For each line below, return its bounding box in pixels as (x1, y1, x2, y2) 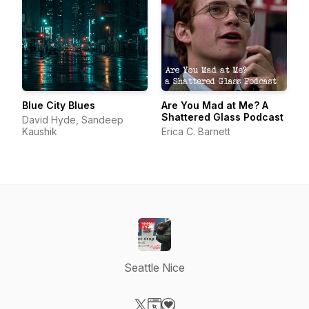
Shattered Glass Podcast (161, 111, 283, 123)
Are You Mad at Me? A (161, 99, 268, 111)
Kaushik (22, 126, 57, 137)
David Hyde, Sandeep (22, 114, 123, 126)
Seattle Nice (124, 261, 185, 275)
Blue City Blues (22, 99, 95, 111)
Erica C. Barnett (161, 126, 230, 137)
